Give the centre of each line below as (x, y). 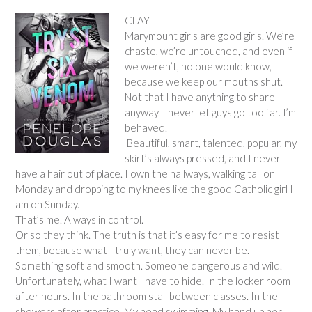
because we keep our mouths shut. (203, 81)
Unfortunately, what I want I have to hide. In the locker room (153, 281)
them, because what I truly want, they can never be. (132, 250)
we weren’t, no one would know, (198, 66)
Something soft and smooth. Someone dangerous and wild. (149, 265)
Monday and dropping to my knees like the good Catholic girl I (154, 189)
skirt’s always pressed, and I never (202, 158)
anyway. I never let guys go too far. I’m (210, 112)
